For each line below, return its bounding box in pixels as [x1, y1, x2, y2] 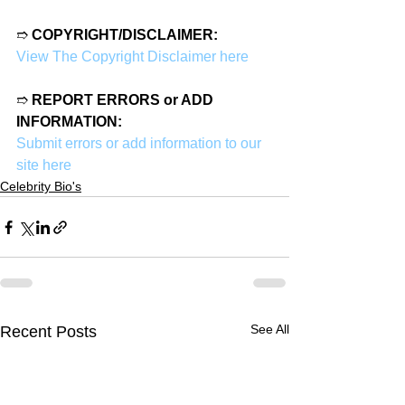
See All [250, 322, 289, 336]
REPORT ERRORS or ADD [32, 92, 217, 108]
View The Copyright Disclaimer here [16, 49, 249, 64]
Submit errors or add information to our [16, 136, 265, 151]
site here [16, 157, 71, 173]
